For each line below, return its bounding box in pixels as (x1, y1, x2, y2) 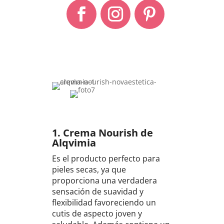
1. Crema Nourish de (51, 125, 153, 139)
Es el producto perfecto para (51, 152, 160, 164)
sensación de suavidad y (51, 185, 143, 197)
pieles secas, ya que (51, 163, 126, 175)
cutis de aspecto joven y (51, 207, 142, 219)
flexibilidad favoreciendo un (51, 196, 156, 208)
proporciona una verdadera (51, 174, 157, 186)
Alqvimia (51, 135, 96, 149)
